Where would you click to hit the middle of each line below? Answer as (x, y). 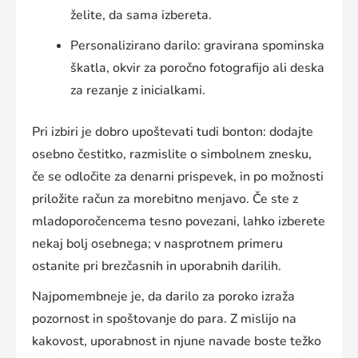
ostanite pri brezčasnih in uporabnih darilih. (157, 267)
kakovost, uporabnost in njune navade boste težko (177, 342)
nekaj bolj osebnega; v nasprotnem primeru (157, 244)
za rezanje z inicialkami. (138, 91)
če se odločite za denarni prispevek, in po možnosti (178, 177)
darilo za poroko (212, 297)
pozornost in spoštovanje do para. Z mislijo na (164, 319)
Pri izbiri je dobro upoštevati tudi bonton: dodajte (173, 132)
